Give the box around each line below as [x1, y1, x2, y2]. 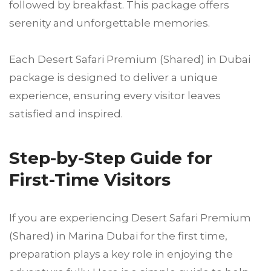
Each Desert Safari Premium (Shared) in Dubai [9, 53, 253, 65]
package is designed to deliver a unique [9, 71, 218, 83]
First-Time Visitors [9, 169, 171, 190]
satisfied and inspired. [9, 107, 123, 120]
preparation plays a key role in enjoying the [9, 247, 233, 260]
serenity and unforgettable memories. [9, 16, 210, 29]
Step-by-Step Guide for [9, 147, 212, 168]
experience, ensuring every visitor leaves [9, 89, 221, 102]
